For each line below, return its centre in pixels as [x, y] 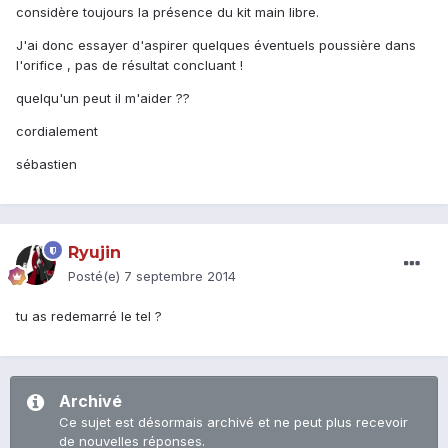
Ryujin [94, 253]
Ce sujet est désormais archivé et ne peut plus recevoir [233, 422]
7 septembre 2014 [180, 276]
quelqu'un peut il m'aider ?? [103, 98]
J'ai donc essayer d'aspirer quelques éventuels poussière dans [216, 45]
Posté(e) [96, 276]
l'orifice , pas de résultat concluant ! [131, 65]
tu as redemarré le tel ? [89, 316]
